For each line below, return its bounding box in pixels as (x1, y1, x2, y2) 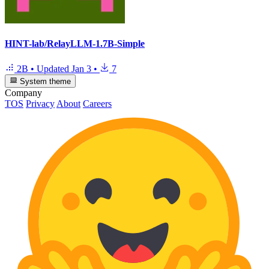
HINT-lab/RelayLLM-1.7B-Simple (5, 38, 145, 49)
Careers (83, 98, 112, 109)
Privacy (26, 98, 55, 109)
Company (5, 88, 42, 98)
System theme (17, 77, 71, 86)
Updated (37, 63, 71, 74)
